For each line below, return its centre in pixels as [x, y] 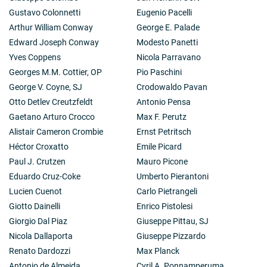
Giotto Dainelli [35, 206]
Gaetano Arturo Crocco [52, 117]
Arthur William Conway [51, 27]
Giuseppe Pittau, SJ [173, 221]
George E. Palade [168, 27]
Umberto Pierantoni [173, 176]
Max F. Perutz [162, 117]
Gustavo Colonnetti [45, 13]
